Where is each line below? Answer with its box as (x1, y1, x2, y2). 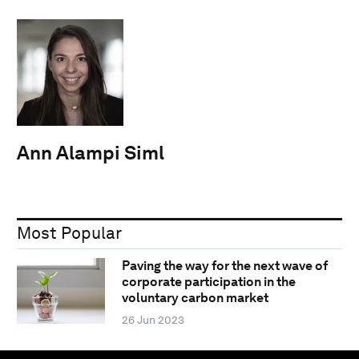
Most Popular (17, 222, 122, 243)
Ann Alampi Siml (17, 140, 164, 164)
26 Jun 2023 (121, 313, 184, 327)
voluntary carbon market (121, 290, 268, 306)
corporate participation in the (121, 274, 296, 290)
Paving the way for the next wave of (121, 258, 328, 274)
